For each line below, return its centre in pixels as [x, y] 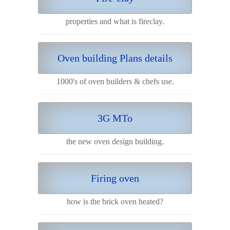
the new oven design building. [115, 141]
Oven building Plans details [115, 58]
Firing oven [115, 178]
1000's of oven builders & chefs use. [115, 81]
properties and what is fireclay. [115, 21]
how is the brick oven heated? [115, 201]
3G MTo [115, 118]
